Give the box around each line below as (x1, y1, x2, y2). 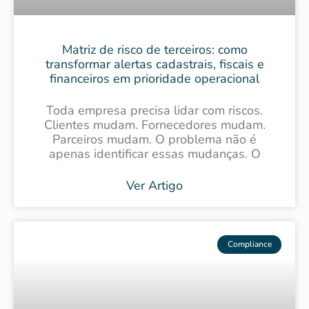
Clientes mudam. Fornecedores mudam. (43, 116, 266, 133)
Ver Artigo (126, 177, 183, 194)
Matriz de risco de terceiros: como (61, 41, 248, 58)
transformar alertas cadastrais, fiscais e (45, 55, 264, 72)
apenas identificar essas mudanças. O (48, 145, 261, 162)
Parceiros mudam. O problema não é (52, 130, 257, 148)
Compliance (227, 238, 272, 250)
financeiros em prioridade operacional (50, 70, 259, 87)
